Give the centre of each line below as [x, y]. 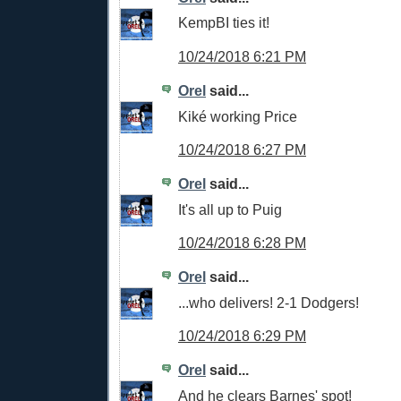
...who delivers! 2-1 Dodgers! [269, 302]
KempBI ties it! [224, 23]
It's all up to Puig [230, 209]
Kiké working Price [238, 116]
